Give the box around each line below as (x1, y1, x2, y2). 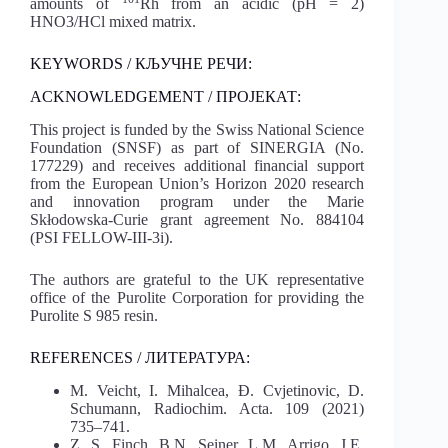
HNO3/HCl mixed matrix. (30, 13, 196, 31)
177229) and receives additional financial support (30, 156, 365, 174)
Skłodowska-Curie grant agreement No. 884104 (30, 210, 365, 228)
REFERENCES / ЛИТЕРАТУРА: (30, 348, 250, 366)
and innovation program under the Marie (30, 192, 365, 210)
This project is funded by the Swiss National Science (30, 120, 365, 138)
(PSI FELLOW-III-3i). (30, 228, 173, 246)
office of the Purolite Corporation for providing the (30, 288, 365, 306)
